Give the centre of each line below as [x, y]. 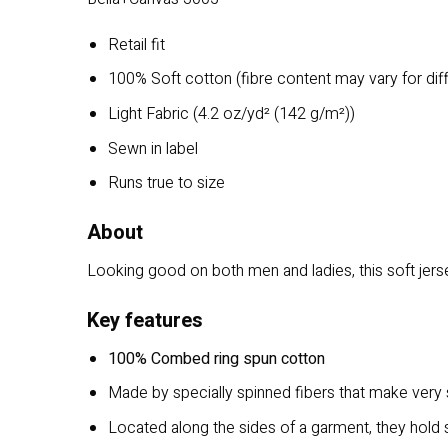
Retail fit [136, 44]
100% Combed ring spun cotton [216, 358]
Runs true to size [166, 183]
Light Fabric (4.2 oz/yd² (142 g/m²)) [231, 113]
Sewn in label [152, 148]
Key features [145, 320]
